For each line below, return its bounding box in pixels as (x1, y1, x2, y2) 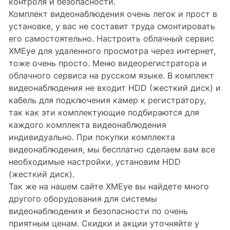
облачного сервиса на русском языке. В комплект (9, 70, 214, 81)
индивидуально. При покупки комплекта (9, 132, 175, 142)
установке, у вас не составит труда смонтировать (9, 21, 215, 31)
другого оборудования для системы (9, 194, 157, 204)
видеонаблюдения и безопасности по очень (9, 206, 188, 216)
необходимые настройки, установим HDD (9, 157, 181, 167)
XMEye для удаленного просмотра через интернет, (9, 46, 216, 56)
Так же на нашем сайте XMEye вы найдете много (9, 181, 209, 191)
